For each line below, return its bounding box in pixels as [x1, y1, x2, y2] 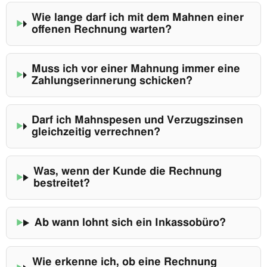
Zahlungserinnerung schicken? [31, 76, 193, 87]
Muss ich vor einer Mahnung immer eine [31, 64, 240, 75]
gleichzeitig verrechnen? [32, 127, 161, 138]
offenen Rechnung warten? [32, 24, 172, 36]
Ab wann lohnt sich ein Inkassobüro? [34, 218, 226, 229]
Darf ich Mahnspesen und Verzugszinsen [32, 115, 244, 126]
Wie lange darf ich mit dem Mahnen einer [32, 13, 244, 24]
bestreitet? [33, 178, 91, 190]
